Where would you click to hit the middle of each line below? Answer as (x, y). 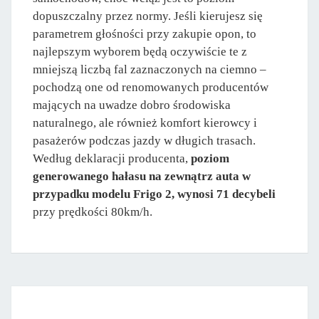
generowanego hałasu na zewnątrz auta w (142, 177)
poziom (210, 159)
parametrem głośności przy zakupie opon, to (145, 34)
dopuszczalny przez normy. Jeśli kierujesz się (148, 16)
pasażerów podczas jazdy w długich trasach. (144, 141)
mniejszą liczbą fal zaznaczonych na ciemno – (150, 70)
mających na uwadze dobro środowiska (132, 105)
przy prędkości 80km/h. (93, 212)
